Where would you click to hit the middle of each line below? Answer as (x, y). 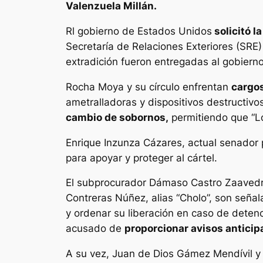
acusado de (95, 229)
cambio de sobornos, (117, 117)
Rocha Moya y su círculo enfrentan (149, 87)
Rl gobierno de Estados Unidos (139, 31)
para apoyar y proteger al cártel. (141, 158)
